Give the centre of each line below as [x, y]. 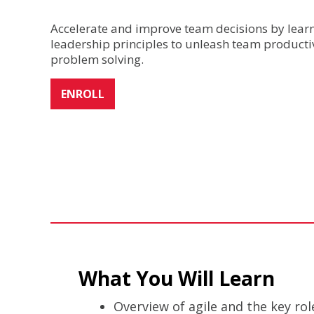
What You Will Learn [177, 278]
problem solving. [97, 59]
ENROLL [83, 94]
